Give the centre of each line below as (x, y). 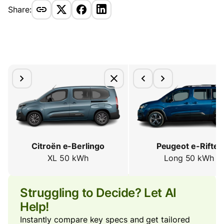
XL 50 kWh (68, 158)
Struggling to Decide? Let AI (98, 193)
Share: (20, 10)
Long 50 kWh (189, 158)
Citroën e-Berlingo (68, 146)
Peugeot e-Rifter (189, 146)
